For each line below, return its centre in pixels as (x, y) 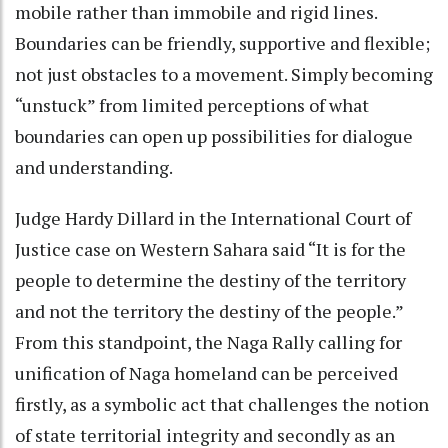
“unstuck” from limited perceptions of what (192, 104)
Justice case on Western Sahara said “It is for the (210, 248)
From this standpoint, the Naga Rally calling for (208, 341)
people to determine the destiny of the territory (210, 279)
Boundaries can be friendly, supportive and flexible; (222, 42)
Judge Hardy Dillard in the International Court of (213, 217)
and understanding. (99, 166)
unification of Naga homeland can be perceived (206, 372)
